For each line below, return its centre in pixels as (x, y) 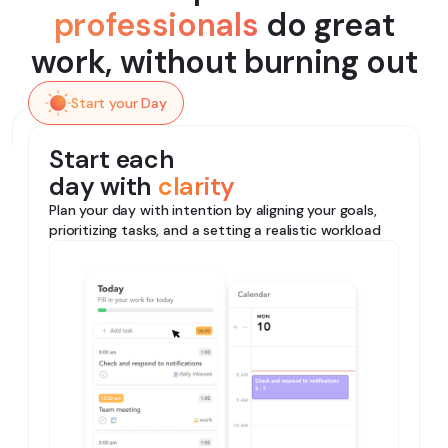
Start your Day (119, 103)
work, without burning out (224, 62)
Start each (112, 160)
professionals (156, 25)
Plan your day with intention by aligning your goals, (213, 210)
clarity (196, 187)
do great (326, 25)
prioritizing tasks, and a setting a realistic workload (215, 230)
